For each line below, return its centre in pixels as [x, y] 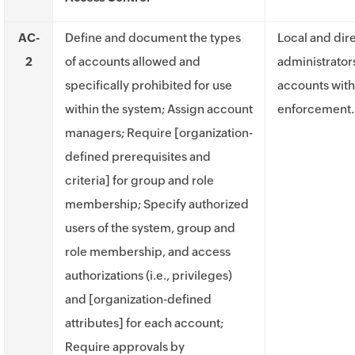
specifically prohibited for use [149, 85]
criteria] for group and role [139, 180]
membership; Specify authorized [157, 204]
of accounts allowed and [133, 61]
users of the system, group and [150, 228]
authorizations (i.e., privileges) [149, 275]
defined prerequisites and [138, 157]
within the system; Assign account [159, 109]
